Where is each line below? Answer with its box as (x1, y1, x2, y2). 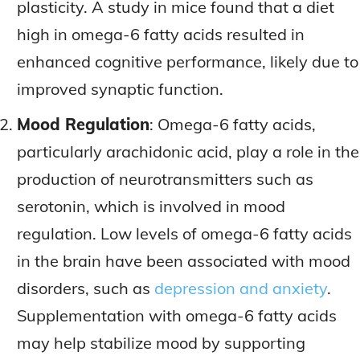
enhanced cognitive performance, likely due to (17, 51, 358, 72)
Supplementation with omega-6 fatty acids (17, 305, 337, 326)
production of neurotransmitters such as (17, 169, 313, 190)
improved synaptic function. (17, 79, 223, 100)
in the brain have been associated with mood (17, 251, 350, 272)
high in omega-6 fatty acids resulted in (17, 24, 305, 45)
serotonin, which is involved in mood (17, 196, 285, 217)
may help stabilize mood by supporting (17, 333, 305, 354)
